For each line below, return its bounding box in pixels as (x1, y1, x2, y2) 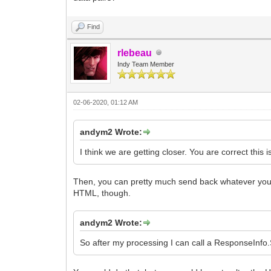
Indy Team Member (117, 60, 175, 68)
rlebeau (117, 47, 152, 58)
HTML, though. (73, 188, 131, 198)
